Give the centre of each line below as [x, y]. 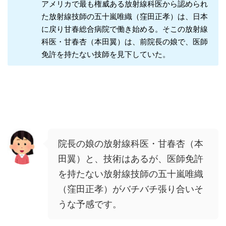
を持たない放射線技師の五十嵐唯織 [131, 174]
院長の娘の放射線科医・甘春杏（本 [131, 144]
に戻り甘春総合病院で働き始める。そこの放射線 [124, 29]
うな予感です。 [90, 204]
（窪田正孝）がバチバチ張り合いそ [131, 189]
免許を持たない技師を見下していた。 [105, 54]
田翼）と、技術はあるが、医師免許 [131, 159]
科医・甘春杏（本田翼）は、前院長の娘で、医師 [124, 42]
